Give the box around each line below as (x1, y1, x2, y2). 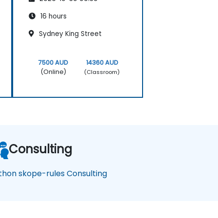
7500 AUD (38, 58, 68, 67)
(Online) (40, 68, 66, 76)
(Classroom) (84, 68, 120, 76)
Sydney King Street (37, 29, 102, 39)
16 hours (38, 12, 67, 21)
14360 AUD (86, 58, 118, 67)
